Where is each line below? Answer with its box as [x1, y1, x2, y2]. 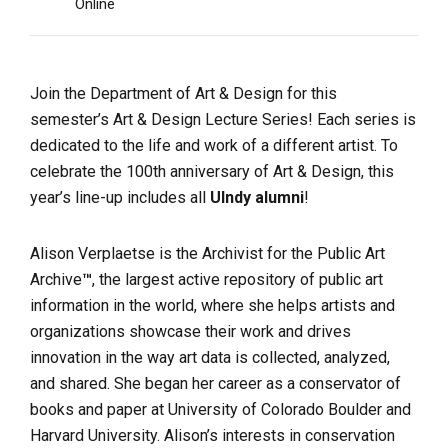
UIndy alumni [210, 188, 304, 207]
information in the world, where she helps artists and [30, 296, 395, 315]
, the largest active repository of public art [92, 270, 383, 289]
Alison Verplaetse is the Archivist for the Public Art [30, 244, 385, 263]
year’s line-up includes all [30, 188, 210, 207]
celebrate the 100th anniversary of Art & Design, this [30, 162, 394, 181]
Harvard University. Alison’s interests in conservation [30, 426, 395, 445]
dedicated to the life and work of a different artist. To [30, 136, 398, 155]
